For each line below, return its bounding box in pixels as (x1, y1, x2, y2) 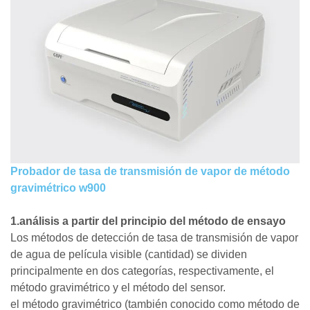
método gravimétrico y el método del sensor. (10, 282, 226, 294)
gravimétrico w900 (10, 182, 106, 194)
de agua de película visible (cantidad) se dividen (10, 248, 247, 261)
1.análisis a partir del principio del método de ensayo (10, 215, 286, 228)
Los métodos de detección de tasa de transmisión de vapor (10, 232, 298, 244)
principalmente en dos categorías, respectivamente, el (10, 265, 274, 277)
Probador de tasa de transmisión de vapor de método (10, 165, 290, 178)
